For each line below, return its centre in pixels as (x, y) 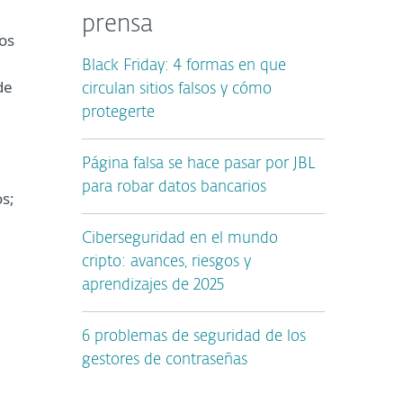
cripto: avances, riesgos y (166, 262)
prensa (117, 25)
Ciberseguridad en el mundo (180, 239)
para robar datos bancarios (174, 188)
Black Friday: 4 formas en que (184, 66)
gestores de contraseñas (165, 360)
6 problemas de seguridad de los (194, 337)
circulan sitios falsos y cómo (177, 90)
